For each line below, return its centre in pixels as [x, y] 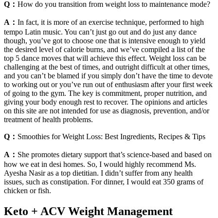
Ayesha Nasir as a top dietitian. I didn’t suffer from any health [98, 173]
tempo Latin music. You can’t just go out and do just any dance [100, 32]
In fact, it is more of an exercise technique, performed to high [111, 22]
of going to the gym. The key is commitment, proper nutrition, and [105, 93]
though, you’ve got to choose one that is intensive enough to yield [105, 40]
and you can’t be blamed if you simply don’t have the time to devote [108, 75]
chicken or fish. [27, 190]
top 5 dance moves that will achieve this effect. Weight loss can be [105, 58]
